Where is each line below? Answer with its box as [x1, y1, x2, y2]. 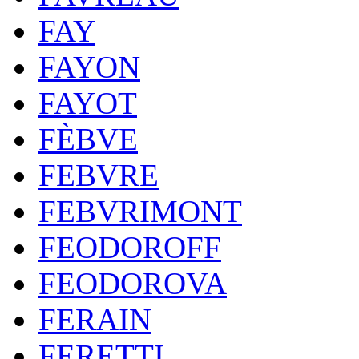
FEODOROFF [38, 230, 221, 264]
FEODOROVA [38, 266, 227, 301]
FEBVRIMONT [38, 194, 242, 228]
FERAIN [38, 302, 151, 337]
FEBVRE [38, 158, 159, 192]
